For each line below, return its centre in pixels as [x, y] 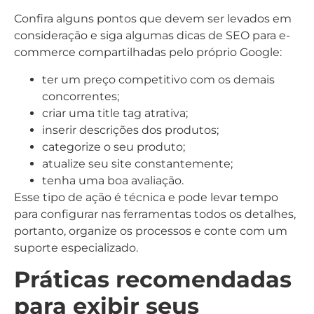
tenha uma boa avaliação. [113, 180]
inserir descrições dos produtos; [130, 130]
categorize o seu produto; [114, 146]
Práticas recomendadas [153, 280]
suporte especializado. [76, 247]
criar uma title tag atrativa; [115, 113]
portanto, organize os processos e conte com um [151, 231]
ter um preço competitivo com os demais [158, 79]
